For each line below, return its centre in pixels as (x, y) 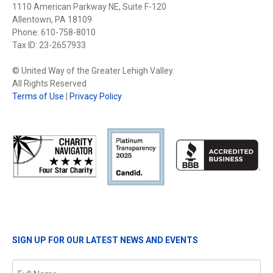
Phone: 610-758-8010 (54, 32)
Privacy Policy (96, 96)
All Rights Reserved (49, 83)
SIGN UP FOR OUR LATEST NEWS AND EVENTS (105, 240)
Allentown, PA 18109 (52, 19)
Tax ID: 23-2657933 (49, 45)
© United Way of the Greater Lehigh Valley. (93, 70)
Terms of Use (38, 96)
